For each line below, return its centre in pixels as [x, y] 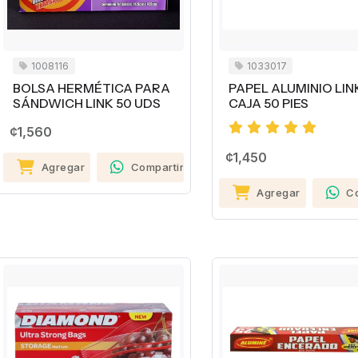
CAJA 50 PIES [268, 103]
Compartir [157, 167]
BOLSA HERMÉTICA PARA [91, 88]
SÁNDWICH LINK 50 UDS [87, 103]
